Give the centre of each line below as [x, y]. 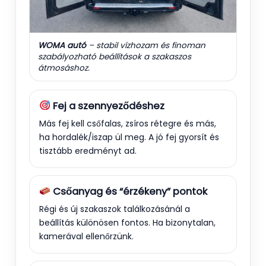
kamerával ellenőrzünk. [86, 236]
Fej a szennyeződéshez [107, 106]
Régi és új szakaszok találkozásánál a [115, 209]
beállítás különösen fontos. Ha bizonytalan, [127, 222]
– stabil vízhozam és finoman [146, 45]
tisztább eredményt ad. [88, 151]
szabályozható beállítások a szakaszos [115, 56]
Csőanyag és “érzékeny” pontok [129, 191]
